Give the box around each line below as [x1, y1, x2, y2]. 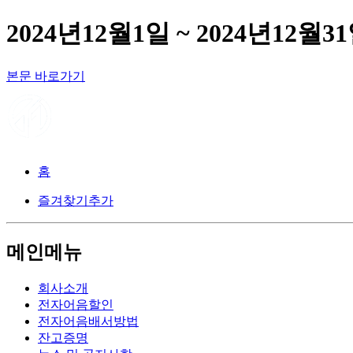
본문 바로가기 [6, 69, 85, 83]
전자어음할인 [38, 297, 113, 311]
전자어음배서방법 [38, 314, 139, 328]
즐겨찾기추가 [38, 193, 113, 207]
